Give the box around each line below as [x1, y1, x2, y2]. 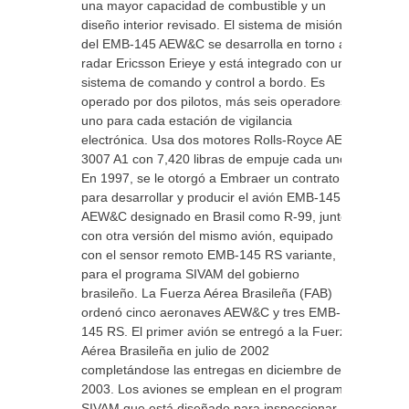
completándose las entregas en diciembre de [81, 362, 341, 377]
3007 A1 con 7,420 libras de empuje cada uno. [81, 152, 351, 166]
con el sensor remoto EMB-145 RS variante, [81, 247, 336, 262]
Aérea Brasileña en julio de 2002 [81, 343, 269, 358]
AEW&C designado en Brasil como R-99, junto [81, 209, 348, 224]
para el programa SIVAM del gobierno [81, 267, 299, 281]
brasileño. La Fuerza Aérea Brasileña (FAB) [81, 286, 332, 300]
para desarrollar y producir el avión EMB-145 [81, 190, 341, 204]
